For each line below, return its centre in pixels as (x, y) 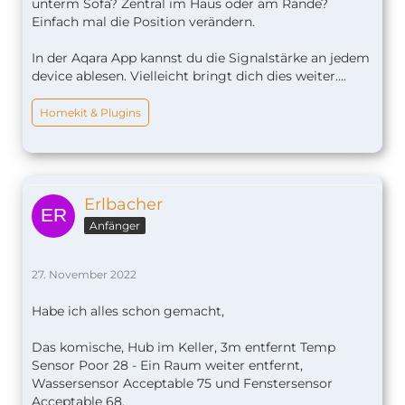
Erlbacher (123, 205)
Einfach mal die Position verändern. (143, 22)
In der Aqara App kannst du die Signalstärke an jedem (201, 58)
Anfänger (115, 226)
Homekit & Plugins (90, 113)
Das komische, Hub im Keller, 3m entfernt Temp (184, 348)
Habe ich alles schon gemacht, (128, 311)
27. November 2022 (84, 275)
